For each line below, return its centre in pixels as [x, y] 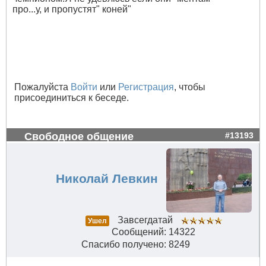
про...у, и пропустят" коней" [72, 9]
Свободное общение [79, 137]
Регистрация [146, 87]
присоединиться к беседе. [72, 98]
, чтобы [190, 87]
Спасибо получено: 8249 [135, 245]
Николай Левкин [107, 179]
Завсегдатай [145, 220]
